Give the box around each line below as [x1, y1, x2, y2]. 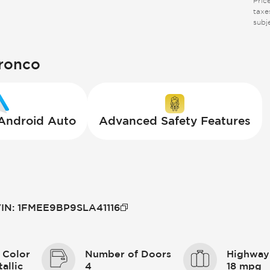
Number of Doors [85, 248, 172, 259]
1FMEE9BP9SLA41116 [17, 201, 121, 213]
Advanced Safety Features [98, 114, 251, 128]
